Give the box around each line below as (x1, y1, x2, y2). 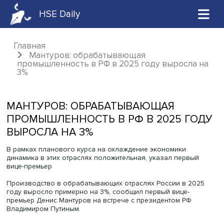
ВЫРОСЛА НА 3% (7, 144, 107, 159)
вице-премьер (7, 186, 60, 196)
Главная (15, 46, 52, 59)
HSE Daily (44, 9, 92, 23)
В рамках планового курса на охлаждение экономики (7, 166, 214, 176)
